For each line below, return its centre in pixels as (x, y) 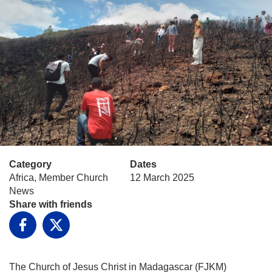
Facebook (44, 236)
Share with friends (51, 204)
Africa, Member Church (59, 177)
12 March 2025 (162, 177)
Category (30, 164)
